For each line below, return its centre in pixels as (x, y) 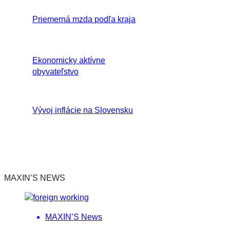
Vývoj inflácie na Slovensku (83, 110)
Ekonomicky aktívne (69, 61)
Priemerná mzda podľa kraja (84, 20)
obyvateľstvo (56, 72)
